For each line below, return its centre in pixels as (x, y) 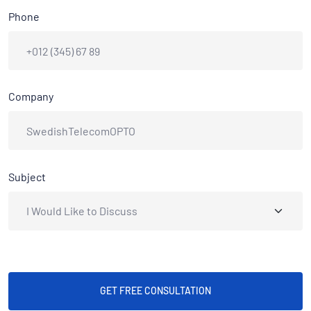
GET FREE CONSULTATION (155, 291)
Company (31, 96)
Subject (27, 176)
